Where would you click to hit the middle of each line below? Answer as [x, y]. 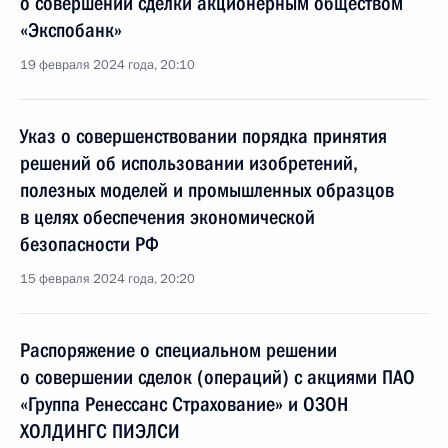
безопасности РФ [89, 244]
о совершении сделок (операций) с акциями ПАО [217, 377]
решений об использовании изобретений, [189, 163]
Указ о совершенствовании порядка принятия [203, 136]
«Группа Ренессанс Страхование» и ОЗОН [184, 404]
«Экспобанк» [71, 30]
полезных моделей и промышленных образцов [207, 190]
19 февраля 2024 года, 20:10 [107, 65]
